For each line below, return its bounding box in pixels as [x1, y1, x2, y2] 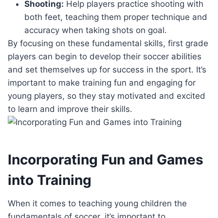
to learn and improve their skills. [8, 104, 132, 114]
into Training [8, 172, 91, 189]
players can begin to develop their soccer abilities [8, 52, 201, 62]
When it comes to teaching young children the [8, 199, 187, 209]
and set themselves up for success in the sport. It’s [8, 65, 206, 75]
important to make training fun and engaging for [8, 78, 196, 88]
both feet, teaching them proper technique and [24, 12, 207, 22]
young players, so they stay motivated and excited [8, 91, 205, 101]
